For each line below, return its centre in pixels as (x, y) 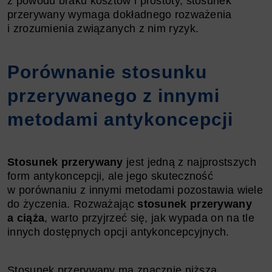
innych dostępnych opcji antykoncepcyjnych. (118, 232)
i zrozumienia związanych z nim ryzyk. (103, 28)
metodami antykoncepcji (120, 119)
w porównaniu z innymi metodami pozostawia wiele (135, 190)
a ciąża (26, 218)
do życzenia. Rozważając (73, 204)
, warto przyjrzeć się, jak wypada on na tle (150, 218)
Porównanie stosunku (107, 72)
